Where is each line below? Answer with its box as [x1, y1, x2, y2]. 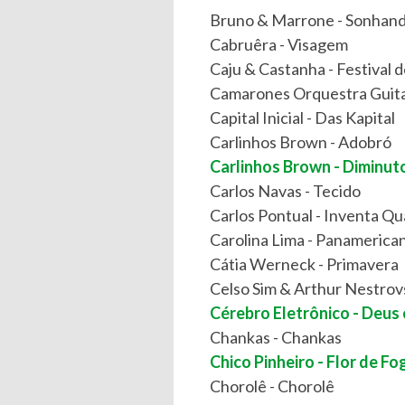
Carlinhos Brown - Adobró [210, 132, 391, 152]
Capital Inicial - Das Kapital [210, 108, 395, 127]
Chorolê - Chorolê [210, 376, 334, 396]
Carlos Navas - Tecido [210, 181, 361, 201]
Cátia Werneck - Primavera [210, 254, 399, 274]
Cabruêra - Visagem [210, 34, 348, 54]
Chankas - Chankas [210, 327, 342, 347]
